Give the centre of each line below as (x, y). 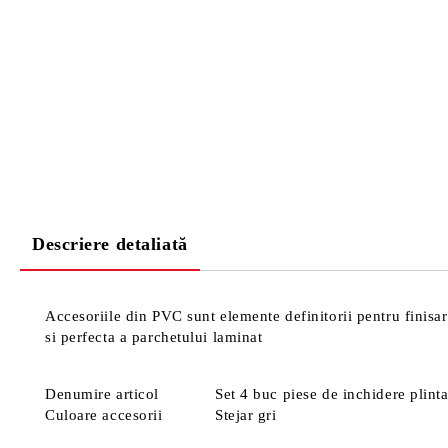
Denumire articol (102, 394)
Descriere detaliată (110, 244)
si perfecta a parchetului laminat (154, 337)
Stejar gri (246, 415)
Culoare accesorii (104, 415)
